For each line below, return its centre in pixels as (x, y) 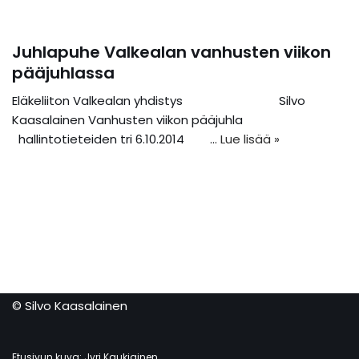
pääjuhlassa (63, 73)
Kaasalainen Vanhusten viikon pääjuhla (179, 120)
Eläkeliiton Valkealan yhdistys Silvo (159, 101)
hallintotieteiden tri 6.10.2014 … (116, 139)
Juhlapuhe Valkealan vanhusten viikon (171, 52)
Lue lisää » (250, 139)
